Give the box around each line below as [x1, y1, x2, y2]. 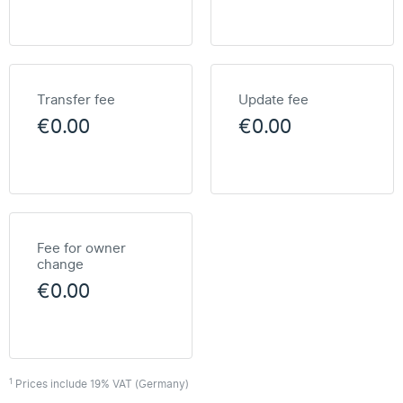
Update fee [238, 90, 309, 110]
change [37, 255, 84, 274]
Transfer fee [37, 90, 115, 110]
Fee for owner [37, 238, 126, 258]
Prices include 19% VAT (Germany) [13, 376, 189, 392]
